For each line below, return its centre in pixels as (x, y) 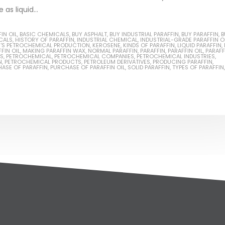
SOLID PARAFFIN (149, 68)
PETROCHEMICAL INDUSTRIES (176, 57)
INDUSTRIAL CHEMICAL (107, 40)
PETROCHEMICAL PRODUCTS (43, 62)
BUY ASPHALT (89, 34)
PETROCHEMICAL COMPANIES (94, 57)
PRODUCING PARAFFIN (183, 62)
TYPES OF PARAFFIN (198, 68)
